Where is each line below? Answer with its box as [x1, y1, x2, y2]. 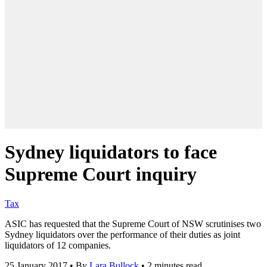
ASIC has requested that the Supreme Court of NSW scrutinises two [5, 218, 261, 229]
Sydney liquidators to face [5, 141, 217, 163]
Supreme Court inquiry [5, 163, 197, 185]
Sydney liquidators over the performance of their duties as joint [5, 229, 240, 240]
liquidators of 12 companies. [5, 240, 111, 250]
